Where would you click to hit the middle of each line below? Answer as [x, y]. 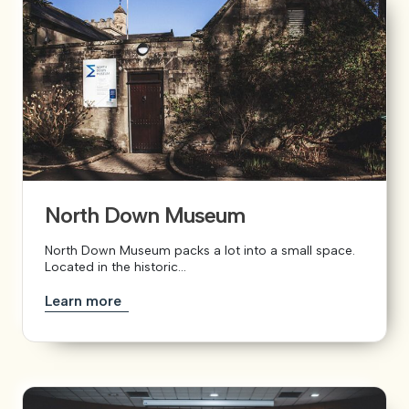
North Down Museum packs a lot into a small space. [200, 250]
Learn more [85, 300]
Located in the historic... [115, 267]
